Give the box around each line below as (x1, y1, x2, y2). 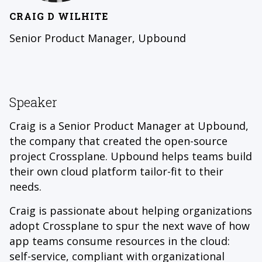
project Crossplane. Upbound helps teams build (9, 149, 252, 164)
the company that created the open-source (9, 134, 227, 149)
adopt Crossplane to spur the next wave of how (9, 219, 250, 233)
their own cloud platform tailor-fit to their (9, 164, 223, 179)
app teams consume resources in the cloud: (9, 234, 230, 249)
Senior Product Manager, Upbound (9, 31, 186, 46)
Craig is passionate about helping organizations (9, 204, 252, 218)
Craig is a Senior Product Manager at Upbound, (9, 119, 249, 133)
